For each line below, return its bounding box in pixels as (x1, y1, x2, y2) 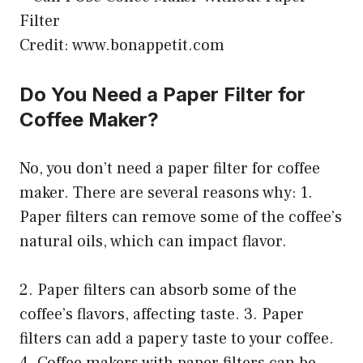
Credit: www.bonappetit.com (19, 34, 224, 56)
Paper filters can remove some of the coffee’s (19, 206, 342, 228)
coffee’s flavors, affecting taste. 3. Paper (19, 303, 304, 325)
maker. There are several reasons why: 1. (19, 181, 313, 203)
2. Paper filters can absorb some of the (19, 279, 297, 301)
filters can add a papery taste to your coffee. (19, 327, 334, 349)
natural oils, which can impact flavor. (19, 230, 287, 252)
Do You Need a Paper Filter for (19, 82, 305, 106)
